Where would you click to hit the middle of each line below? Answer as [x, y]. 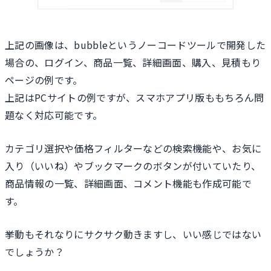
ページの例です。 [44, 80]
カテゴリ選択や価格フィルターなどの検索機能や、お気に [133, 149]
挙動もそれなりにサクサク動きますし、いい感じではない [133, 234]
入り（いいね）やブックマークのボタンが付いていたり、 [133, 166]
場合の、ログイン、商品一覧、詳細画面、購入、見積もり [133, 63]
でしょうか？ [34, 251]
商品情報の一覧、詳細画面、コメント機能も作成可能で [129, 184]
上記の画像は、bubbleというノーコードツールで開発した [135, 45]
